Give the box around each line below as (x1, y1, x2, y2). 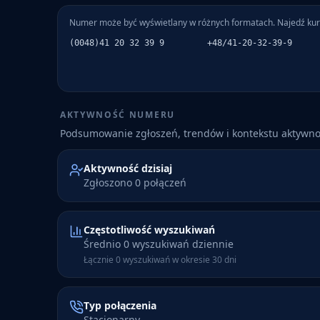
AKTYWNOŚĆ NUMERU (60, 109, 175, 121)
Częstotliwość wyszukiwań (84, 223, 215, 236)
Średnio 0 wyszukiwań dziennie (84, 237, 234, 251)
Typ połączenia (84, 299, 156, 312)
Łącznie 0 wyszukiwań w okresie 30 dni (84, 254, 236, 266)
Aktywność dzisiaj (84, 161, 172, 175)
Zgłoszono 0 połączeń (84, 176, 186, 189)
